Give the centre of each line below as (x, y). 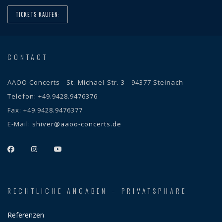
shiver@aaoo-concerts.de (77, 124)
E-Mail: (20, 124)
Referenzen (26, 215)
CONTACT (28, 57)
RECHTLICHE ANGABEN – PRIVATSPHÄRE (97, 191)
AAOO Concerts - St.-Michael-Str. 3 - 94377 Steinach (95, 82)
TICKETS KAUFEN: (38, 14)
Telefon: (23, 96)
